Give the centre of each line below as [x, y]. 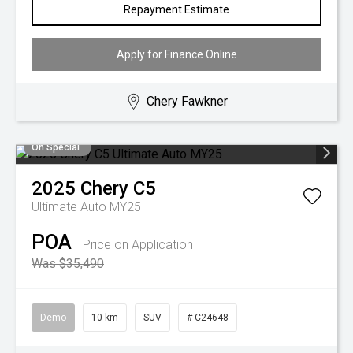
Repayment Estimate [176, 9]
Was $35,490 [68, 264]
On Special [56, 147]
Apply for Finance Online [176, 54]
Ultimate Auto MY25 [86, 207]
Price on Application [138, 245]
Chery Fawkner [188, 101]
